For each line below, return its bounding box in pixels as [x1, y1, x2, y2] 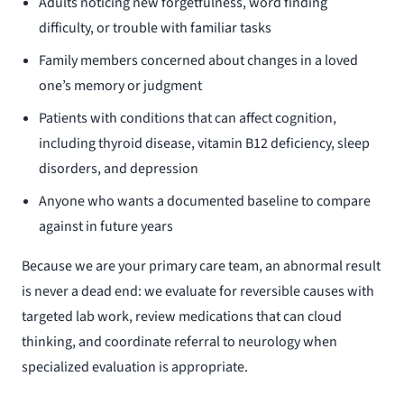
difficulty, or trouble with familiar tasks [39, 18, 272, 39]
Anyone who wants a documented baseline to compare [39, 191, 372, 212]
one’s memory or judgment [39, 76, 203, 96]
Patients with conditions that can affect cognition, [39, 108, 337, 129]
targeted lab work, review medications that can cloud [22, 307, 342, 327]
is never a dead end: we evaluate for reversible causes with [22, 281, 374, 302]
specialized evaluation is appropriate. [22, 357, 248, 378]
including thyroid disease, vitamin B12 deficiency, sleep [39, 133, 371, 154]
